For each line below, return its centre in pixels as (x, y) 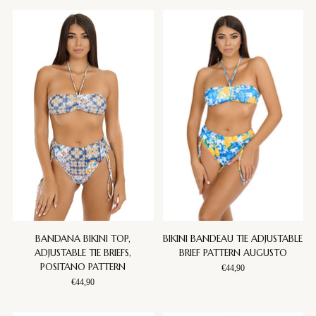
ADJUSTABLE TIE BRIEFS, (83, 253)
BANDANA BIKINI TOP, (83, 239)
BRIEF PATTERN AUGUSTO (233, 253)
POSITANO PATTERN (83, 267)
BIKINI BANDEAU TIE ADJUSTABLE (233, 239)
